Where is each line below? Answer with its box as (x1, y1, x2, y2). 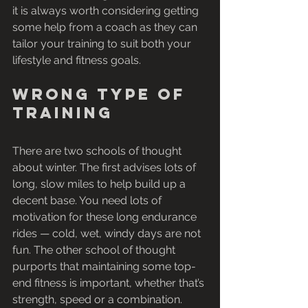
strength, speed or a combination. (12, 293, 182, 307)
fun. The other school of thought (12, 243, 178, 257)
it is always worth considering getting (12, 4, 201, 18)
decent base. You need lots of (12, 194, 164, 208)
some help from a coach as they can (12, 21, 200, 34)
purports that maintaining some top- (12, 260, 196, 274)
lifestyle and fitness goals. (12, 54, 141, 67)
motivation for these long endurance (12, 210, 199, 224)
